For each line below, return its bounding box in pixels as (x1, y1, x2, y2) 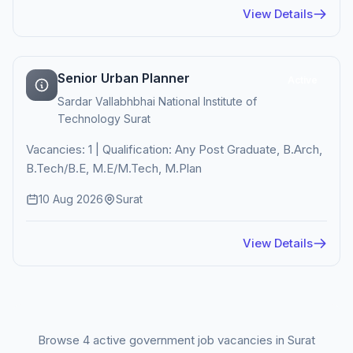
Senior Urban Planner (58, 70, 190, 86)
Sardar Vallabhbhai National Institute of (58, 95, 257, 108)
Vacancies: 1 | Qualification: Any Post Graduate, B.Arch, (26, 142, 322, 157)
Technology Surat (58, 112, 150, 125)
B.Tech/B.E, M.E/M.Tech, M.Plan (26, 161, 202, 176)
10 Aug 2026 (39, 192, 103, 206)
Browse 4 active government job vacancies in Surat (38, 333, 315, 347)
